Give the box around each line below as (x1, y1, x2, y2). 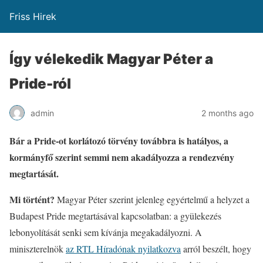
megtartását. (9, 167, 59, 180)
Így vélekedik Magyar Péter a (9, 50, 213, 68)
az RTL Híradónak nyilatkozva (66, 242, 181, 255)
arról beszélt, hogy (181, 242, 251, 255)
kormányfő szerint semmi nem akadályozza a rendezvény (9, 150, 234, 164)
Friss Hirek (9, 11, 56, 22)
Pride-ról (9, 75, 71, 92)
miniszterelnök (9, 242, 66, 255)
